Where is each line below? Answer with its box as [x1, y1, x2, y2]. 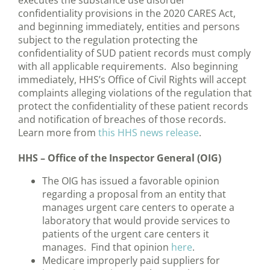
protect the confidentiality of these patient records [18, 99, 248, 113]
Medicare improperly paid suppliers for [42, 254, 220, 268]
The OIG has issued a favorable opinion [42, 174, 219, 188]
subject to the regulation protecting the [18, 33, 198, 47]
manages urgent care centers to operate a [42, 201, 234, 215]
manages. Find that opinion [42, 240, 171, 254]
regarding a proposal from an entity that [42, 187, 226, 201]
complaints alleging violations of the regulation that [18, 86, 252, 100]
